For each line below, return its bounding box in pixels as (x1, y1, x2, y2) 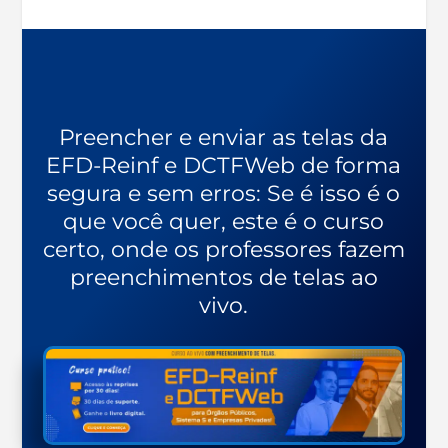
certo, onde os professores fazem (42, 235, 405, 263)
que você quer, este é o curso (63, 207, 385, 235)
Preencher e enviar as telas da (59, 123, 389, 151)
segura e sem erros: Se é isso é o (47, 179, 401, 207)
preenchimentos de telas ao (69, 263, 378, 291)
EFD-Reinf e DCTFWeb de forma (46, 151, 402, 179)
